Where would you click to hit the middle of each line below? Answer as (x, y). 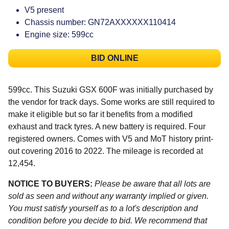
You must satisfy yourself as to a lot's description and (103, 208)
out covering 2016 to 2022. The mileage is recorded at (106, 151)
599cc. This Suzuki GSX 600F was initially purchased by (111, 89)
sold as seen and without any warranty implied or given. (108, 196)
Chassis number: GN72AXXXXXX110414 (100, 22)
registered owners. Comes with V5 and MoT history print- (111, 139)
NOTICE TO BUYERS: (50, 184)
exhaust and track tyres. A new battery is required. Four (107, 126)
